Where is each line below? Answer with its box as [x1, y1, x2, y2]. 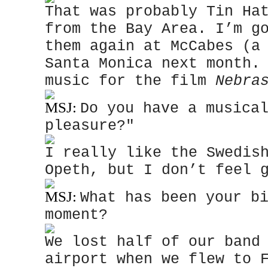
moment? [45, 206, 108, 224]
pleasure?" [45, 117, 135, 135]
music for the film [45, 72, 215, 90]
